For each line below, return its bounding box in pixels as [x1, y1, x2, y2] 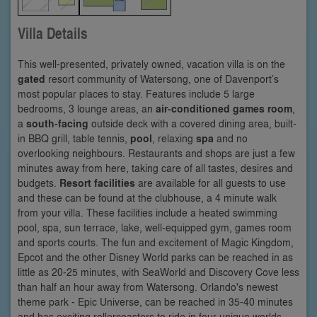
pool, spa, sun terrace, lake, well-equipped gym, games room [18, 219, 292, 234]
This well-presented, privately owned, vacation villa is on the [18, 56, 285, 71]
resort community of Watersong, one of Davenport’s [45, 71, 279, 86]
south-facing [26, 115, 88, 131]
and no [214, 130, 248, 145]
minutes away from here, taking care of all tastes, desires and [18, 160, 293, 175]
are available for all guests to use [135, 175, 286, 190]
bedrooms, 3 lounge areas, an [18, 100, 156, 115]
